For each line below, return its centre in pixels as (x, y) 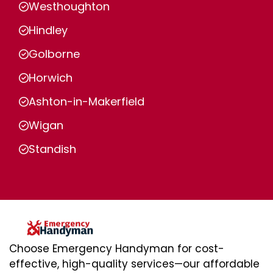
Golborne (54, 54)
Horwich (51, 78)
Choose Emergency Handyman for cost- (117, 249)
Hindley (48, 30)
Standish (52, 149)
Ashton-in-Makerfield (87, 101)
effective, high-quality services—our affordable (134, 264)
